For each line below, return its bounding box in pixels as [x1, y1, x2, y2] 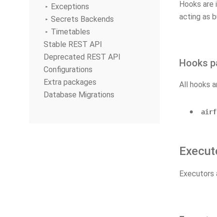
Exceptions [51, 2, 89, 11]
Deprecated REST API [44, 52, 121, 62]
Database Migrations [44, 90, 114, 99]
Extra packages [44, 77, 96, 87]
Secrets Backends [51, 15, 114, 24]
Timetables [51, 27, 90, 36]
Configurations [44, 65, 93, 74]
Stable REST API [44, 40, 102, 49]
